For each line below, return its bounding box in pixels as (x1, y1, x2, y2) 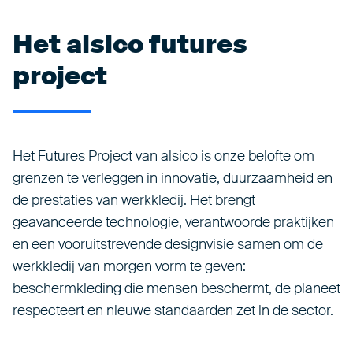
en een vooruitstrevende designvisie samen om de (13, 235, 323, 254)
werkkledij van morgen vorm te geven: (13, 257, 246, 276)
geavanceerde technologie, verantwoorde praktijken (13, 213, 334, 232)
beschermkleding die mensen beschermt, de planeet (13, 279, 340, 298)
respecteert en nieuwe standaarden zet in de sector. (13, 301, 333, 320)
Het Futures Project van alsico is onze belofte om (13, 147, 314, 165)
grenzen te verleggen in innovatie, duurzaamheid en (13, 169, 333, 188)
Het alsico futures (13, 28, 247, 61)
